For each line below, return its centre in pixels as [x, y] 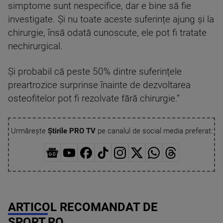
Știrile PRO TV [71, 131]
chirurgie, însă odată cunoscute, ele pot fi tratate [107, 33]
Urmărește [29, 131]
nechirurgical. [35, 46]
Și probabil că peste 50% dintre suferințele [95, 72]
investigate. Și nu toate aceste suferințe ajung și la [111, 19]
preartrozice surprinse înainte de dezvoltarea [99, 85]
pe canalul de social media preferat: [154, 131]
